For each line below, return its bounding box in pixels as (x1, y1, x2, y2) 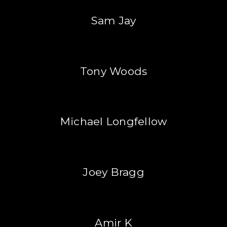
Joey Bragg (83, 165, 144, 178)
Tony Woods (80, 64, 147, 78)
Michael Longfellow (60, 115, 167, 128)
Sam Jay (91, 14, 136, 27)
